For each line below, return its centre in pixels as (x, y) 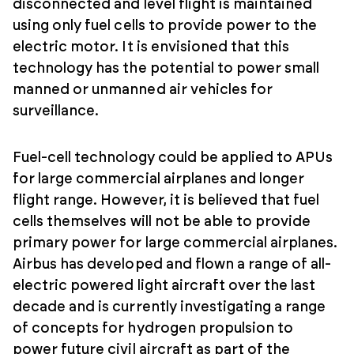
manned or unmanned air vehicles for (143, 90)
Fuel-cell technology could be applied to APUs (173, 158)
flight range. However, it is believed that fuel (166, 200)
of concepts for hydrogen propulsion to (153, 328)
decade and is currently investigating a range (169, 307)
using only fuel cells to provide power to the (165, 26)
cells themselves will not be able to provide (162, 222)
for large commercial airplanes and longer (159, 179)
